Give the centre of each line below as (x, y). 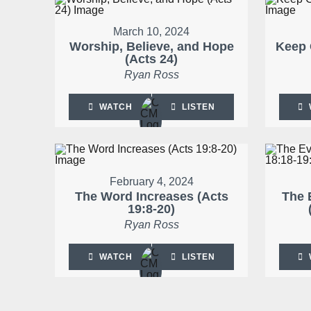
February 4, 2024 (151, 182)
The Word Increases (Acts (151, 197)
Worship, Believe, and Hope (151, 47)
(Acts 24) (152, 59)
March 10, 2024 (152, 32)
